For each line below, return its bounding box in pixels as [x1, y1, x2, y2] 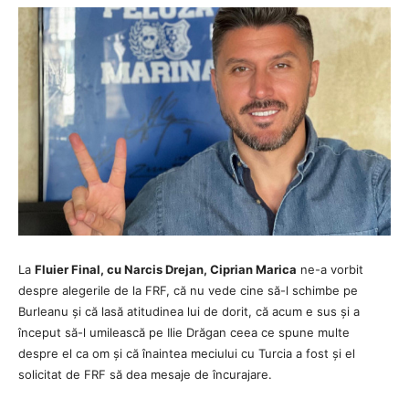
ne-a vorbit [297, 261, 363, 277]
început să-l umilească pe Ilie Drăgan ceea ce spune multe [18, 324, 350, 340]
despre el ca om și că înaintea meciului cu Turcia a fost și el [18, 345, 355, 361]
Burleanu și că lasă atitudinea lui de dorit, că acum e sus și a [18, 303, 360, 319]
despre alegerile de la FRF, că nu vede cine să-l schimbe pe [18, 282, 358, 298]
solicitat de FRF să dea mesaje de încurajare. [18, 366, 272, 382]
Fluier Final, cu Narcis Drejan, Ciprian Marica [35, 261, 297, 277]
